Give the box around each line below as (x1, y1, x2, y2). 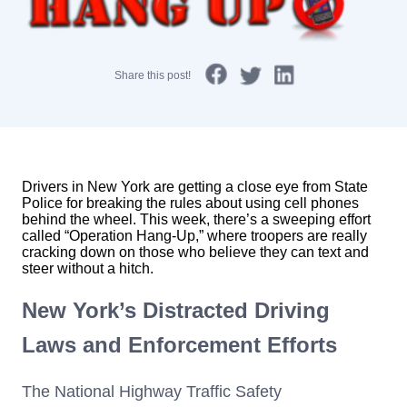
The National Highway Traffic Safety (22, 382, 282, 401)
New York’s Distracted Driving (22, 297, 330, 323)
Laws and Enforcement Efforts (22, 332, 337, 357)
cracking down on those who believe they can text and (22, 243, 369, 260)
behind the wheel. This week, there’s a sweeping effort (22, 211, 371, 227)
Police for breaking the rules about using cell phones (22, 194, 359, 211)
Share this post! (114, 68, 194, 82)
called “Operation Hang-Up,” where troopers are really (22, 227, 367, 243)
